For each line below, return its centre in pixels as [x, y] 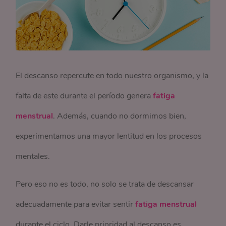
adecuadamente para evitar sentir [76, 205]
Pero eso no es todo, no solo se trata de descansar [105, 184]
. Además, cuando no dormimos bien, [120, 116]
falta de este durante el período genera [84, 96]
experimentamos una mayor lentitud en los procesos [109, 136]
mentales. [34, 157]
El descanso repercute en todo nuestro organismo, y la [112, 76]
